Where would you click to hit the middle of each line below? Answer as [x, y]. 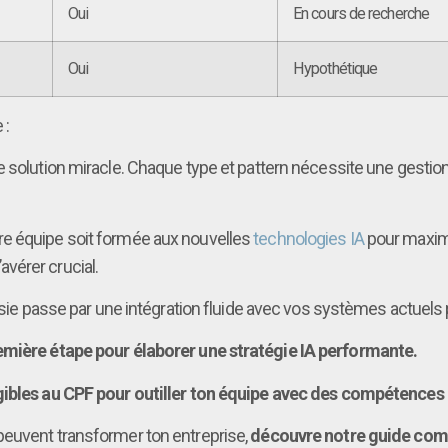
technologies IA [308, 238]
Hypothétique [335, 68]
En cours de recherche [361, 13]
